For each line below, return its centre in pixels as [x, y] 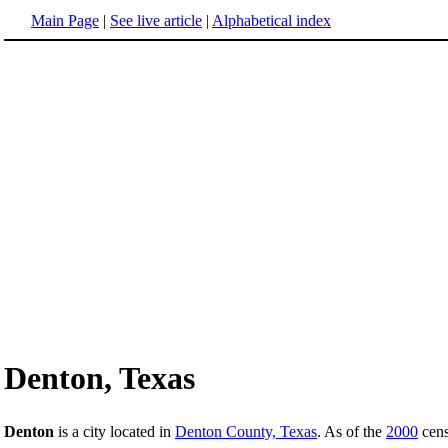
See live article [156, 20]
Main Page [65, 20]
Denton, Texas [99, 378]
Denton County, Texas [246, 432]
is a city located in [114, 432]
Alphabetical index [271, 20]
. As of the [351, 432]
